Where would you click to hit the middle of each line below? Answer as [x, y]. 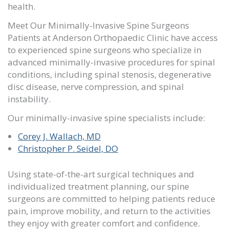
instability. [29, 99]
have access [193, 37]
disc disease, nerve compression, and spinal [96, 86]
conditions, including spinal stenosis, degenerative [109, 74]
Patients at [30, 37]
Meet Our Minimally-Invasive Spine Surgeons [98, 25]
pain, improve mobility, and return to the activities [109, 211]
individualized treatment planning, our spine [98, 186]
